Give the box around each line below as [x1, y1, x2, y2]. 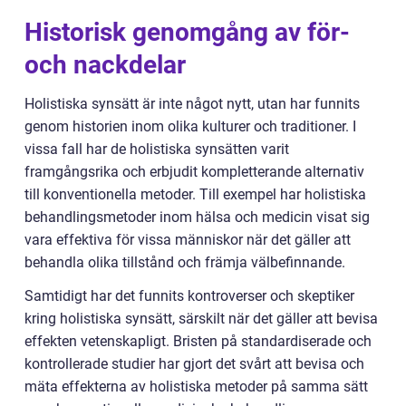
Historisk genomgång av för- [24, 17, 350, 48]
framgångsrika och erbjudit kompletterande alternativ [24, 163, 364, 181]
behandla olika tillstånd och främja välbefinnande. [24, 254, 345, 272]
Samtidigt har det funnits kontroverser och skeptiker [24, 287, 354, 305]
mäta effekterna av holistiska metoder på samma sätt [24, 378, 368, 396]
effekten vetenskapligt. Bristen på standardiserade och [24, 333, 372, 351]
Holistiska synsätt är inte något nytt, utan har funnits [24, 95, 360, 113]
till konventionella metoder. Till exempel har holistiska [24, 186, 366, 204]
